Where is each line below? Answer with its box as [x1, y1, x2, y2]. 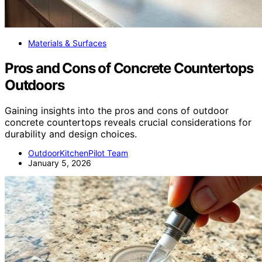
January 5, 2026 [28, 158, 91, 168]
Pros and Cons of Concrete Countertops [5, 59, 253, 77]
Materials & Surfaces [28, 37, 106, 48]
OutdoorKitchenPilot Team [28, 148, 128, 158]
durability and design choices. [5, 128, 137, 140]
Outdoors [5, 76, 64, 94]
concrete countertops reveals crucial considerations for [5, 116, 251, 129]
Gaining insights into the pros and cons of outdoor [5, 105, 229, 117]
